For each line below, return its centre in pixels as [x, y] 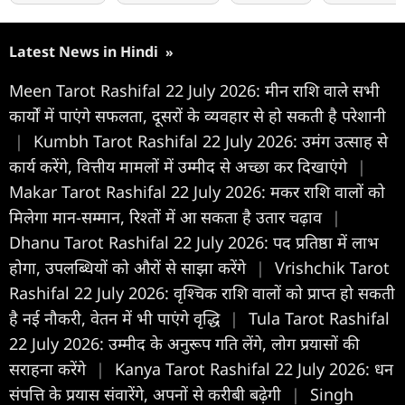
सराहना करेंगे [50, 368]
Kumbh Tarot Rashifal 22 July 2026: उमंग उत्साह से [211, 141]
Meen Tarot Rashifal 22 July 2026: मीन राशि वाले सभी [194, 90]
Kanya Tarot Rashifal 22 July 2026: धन [254, 368]
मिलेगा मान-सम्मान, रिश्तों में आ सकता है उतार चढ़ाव [168, 217]
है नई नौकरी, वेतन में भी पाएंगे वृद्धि [117, 318]
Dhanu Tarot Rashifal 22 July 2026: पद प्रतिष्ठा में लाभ [194, 242]
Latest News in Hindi [85, 51]
